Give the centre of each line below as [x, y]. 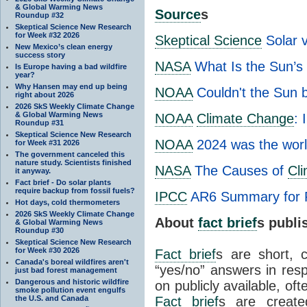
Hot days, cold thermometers [67, 202]
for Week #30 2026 [47, 250]
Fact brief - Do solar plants [63, 182]
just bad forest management [66, 270]
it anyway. [33, 170]
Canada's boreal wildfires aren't [72, 261]
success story [40, 54]
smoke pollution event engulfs [70, 290]
